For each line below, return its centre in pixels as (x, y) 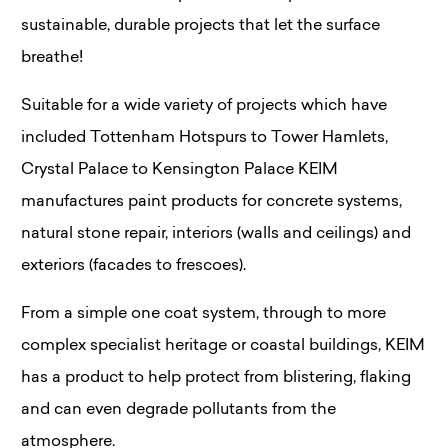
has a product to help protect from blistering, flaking (216, 377)
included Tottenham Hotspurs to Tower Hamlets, (204, 137)
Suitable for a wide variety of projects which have (204, 105)
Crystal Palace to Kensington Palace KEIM (179, 169)
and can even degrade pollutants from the (178, 409)
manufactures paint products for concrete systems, (211, 201)
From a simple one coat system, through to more (203, 313)
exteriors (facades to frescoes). (133, 265)
